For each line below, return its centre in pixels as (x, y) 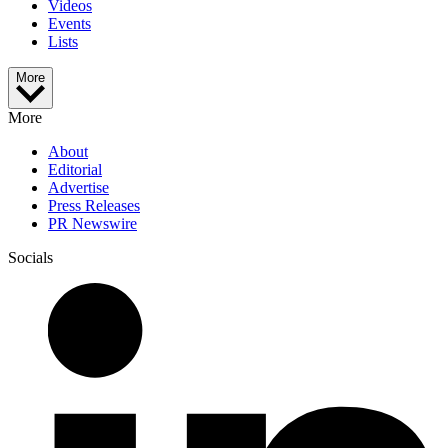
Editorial (75, 170)
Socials (30, 258)
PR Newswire (92, 224)
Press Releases (94, 206)
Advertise (78, 188)
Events (69, 24)
